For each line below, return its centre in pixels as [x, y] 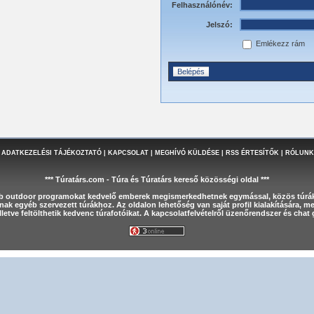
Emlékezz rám [279, 44]
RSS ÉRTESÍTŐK [252, 153]
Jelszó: [219, 25]
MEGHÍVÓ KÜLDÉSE [187, 153]
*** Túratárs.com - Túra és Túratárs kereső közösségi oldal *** [157, 179]
